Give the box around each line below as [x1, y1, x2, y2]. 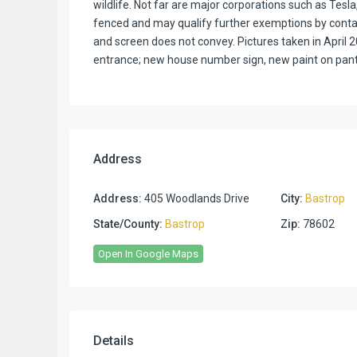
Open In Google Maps [98, 247, 198, 260]
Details [93, 332, 134, 348]
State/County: [93, 217, 163, 230]
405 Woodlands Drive [142, 191, 249, 205]
